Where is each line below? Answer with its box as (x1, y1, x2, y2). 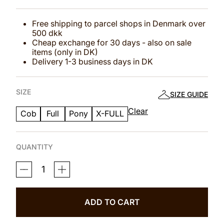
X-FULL (96, 108, 124, 119)
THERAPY (15, 168, 48, 177)
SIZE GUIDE (170, 89, 208, 98)
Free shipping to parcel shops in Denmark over (32, 18, 205, 28)
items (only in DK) (32, 46, 98, 57)
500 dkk (32, 27, 62, 38)
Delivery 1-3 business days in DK (32, 56, 153, 66)
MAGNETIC (15, 160, 52, 169)
